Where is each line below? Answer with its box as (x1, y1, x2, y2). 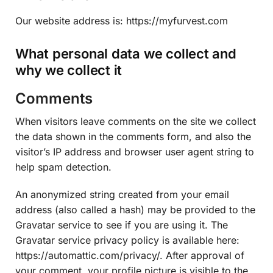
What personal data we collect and (15, 46, 236, 62)
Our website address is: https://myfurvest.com (15, 15, 228, 27)
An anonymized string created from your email (15, 188, 229, 200)
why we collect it (15, 62, 122, 79)
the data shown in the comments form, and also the (15, 130, 251, 143)
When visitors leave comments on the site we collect (15, 115, 256, 128)
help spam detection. (15, 161, 112, 174)
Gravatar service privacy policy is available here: (15, 233, 239, 246)
